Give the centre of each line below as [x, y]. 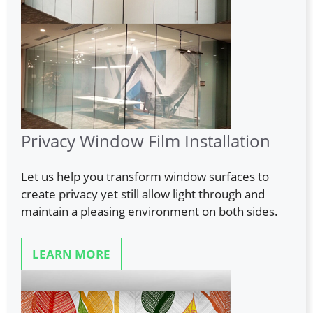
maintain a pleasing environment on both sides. [150, 211]
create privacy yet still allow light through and [143, 194]
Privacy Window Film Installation [146, 140]
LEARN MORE [71, 254]
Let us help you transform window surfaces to [145, 176]
